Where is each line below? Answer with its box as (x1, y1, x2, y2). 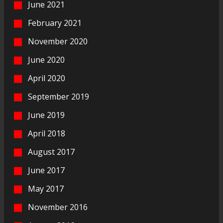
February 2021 (28, 17, 82, 28)
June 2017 (28, 164, 65, 176)
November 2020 (28, 35, 88, 47)
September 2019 (28, 91, 89, 102)
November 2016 (28, 201, 88, 213)
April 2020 (28, 72, 65, 84)
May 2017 (28, 183, 64, 194)
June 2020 (28, 54, 65, 65)
